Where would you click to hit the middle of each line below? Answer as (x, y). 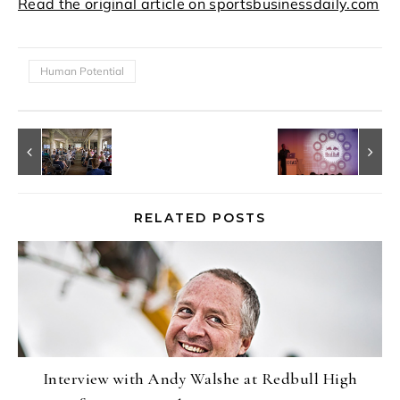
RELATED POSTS (200, 218)
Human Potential (82, 71)
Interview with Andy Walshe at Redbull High (200, 379)
